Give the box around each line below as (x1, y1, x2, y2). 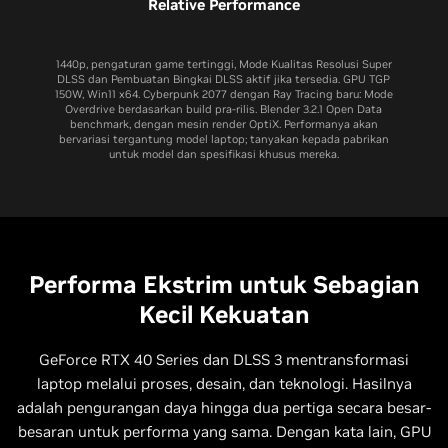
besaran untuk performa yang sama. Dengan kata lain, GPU (17, 421, 431, 441)
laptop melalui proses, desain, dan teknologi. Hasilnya (36, 373, 412, 393)
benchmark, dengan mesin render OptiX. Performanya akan (69, 116, 378, 131)
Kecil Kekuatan (138, 298, 310, 330)
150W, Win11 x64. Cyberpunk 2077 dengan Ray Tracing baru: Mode (54, 86, 393, 101)
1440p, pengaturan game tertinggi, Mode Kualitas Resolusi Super (55, 56, 392, 71)
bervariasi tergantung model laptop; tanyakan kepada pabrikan (58, 131, 389, 146)
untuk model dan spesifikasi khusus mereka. (108, 146, 339, 161)
